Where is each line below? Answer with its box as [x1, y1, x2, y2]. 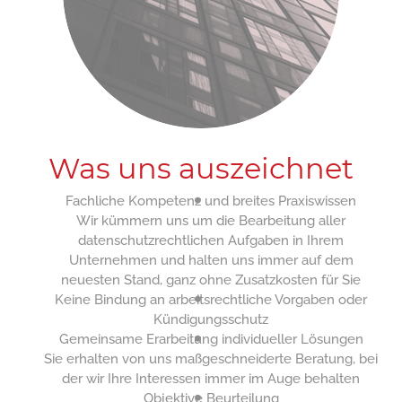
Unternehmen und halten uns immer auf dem [68, 252, 354, 268]
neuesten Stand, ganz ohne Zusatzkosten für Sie [61, 272, 362, 288]
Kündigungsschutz [153, 311, 269, 328]
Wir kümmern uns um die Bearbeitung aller [76, 213, 346, 229]
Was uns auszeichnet [48, 151, 354, 186]
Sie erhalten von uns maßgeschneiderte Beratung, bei [44, 351, 379, 367]
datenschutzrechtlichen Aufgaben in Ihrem [78, 232, 345, 249]
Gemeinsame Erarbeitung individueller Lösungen [58, 331, 363, 347]
